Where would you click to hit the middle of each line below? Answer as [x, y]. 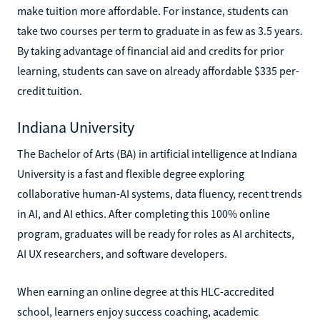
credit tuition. [50, 90]
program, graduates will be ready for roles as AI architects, [156, 233]
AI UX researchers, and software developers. [122, 253]
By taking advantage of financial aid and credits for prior [151, 50]
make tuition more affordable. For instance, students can [153, 10]
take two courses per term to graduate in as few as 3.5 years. [160, 30]
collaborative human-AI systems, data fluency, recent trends [160, 193]
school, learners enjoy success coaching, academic [138, 311]
